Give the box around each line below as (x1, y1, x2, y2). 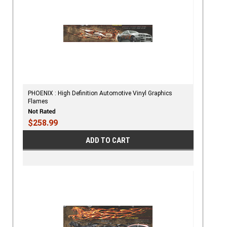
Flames (27, 97, 48, 105)
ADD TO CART (86, 136, 131, 145)
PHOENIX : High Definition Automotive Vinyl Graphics (27, 89, 172, 97)
